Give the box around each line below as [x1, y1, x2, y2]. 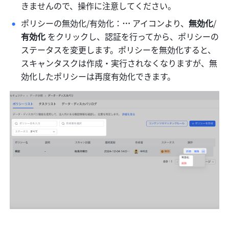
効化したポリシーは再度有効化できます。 [21, 70, 176, 82]
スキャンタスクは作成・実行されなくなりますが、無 [21, 56, 218, 69]
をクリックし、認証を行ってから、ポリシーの [48, 30, 219, 42]
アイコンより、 [130, 16, 189, 29]
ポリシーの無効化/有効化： [21, 16, 123, 29]
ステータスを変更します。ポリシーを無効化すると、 [21, 43, 216, 56]
